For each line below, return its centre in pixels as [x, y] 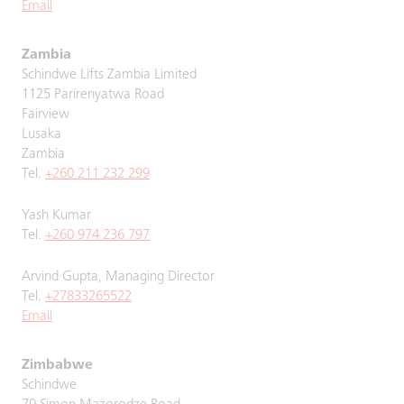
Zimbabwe [57, 365]
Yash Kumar [56, 216]
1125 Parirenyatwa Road [93, 95]
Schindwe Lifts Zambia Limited [109, 75]
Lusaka [41, 134]
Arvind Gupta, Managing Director [118, 277]
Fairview [46, 115]
